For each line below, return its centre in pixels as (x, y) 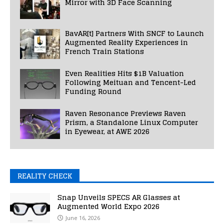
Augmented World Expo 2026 (108, 206)
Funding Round (93, 91)
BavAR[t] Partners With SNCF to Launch (134, 33)
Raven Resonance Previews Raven (125, 113)
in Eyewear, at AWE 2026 (107, 131)
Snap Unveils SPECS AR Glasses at (119, 197)
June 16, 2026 (83, 218)
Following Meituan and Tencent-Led (130, 82)
